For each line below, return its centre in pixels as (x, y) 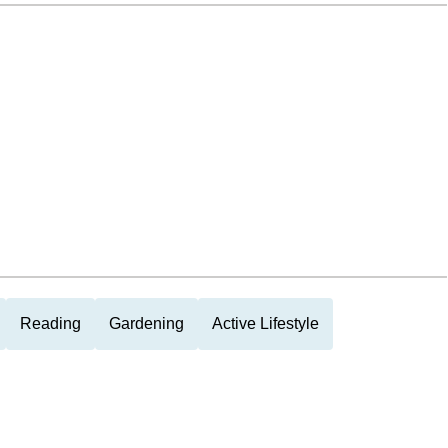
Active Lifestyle (265, 323)
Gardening (146, 323)
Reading (50, 323)
